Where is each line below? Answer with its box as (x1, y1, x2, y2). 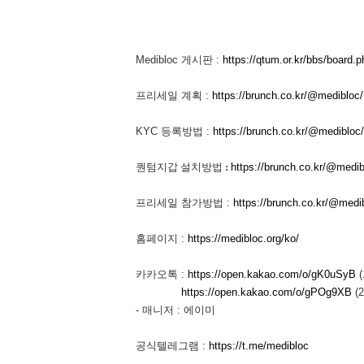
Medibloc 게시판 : (136, 54, 223, 66)
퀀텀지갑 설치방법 (136, 161, 223, 173)
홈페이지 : (136, 232, 188, 245)
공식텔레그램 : (136, 340, 209, 352)
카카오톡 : (136, 268, 188, 280)
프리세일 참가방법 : (136, 197, 233, 209)
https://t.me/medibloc (209, 340, 309, 352)
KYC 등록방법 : (136, 125, 213, 137)
